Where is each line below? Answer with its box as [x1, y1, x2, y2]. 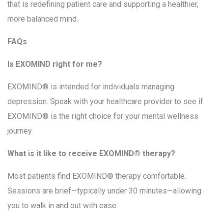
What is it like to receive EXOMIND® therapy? [7, 149, 175, 159]
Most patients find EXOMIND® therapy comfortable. [7, 171, 186, 181]
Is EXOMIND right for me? [7, 59, 102, 69]
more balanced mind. [7, 14, 78, 24]
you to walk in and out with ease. [7, 201, 118, 211]
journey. [7, 126, 33, 136]
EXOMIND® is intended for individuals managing [7, 82, 174, 92]
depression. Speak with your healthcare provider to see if [7, 97, 203, 107]
